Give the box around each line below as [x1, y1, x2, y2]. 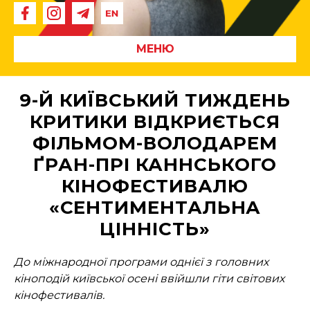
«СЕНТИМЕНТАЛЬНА [48, 196, 262, 219]
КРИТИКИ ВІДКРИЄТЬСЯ [29, 110, 281, 133]
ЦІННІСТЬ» [100, 217, 210, 240]
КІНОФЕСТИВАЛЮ [62, 174, 248, 197]
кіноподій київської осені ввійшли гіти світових [14, 271, 284, 285]
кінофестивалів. [14, 288, 104, 302]
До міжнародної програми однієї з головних [14, 255, 268, 268]
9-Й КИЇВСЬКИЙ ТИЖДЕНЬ [19, 89, 291, 111]
